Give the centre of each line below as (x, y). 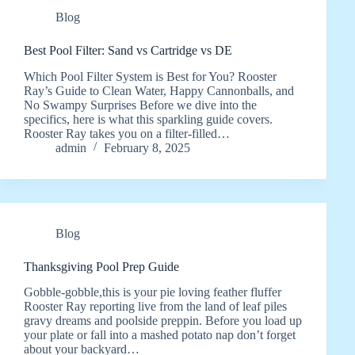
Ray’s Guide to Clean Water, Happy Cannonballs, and (159, 90)
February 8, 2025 (147, 147)
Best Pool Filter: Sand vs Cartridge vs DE (128, 50)
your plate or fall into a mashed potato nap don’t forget (160, 335)
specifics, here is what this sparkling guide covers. (148, 119)
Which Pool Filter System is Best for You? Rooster (150, 76)
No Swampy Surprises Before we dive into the (140, 105)
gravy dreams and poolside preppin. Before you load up (163, 321)
